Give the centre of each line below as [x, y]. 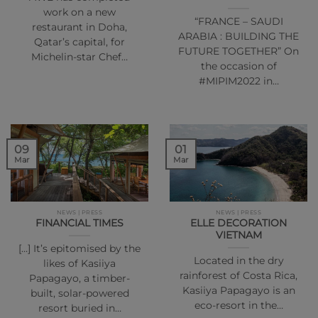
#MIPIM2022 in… [238, 81]
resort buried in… [79, 308]
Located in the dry [238, 261]
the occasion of [238, 66]
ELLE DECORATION [238, 223]
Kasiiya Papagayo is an [238, 291]
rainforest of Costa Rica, [238, 276]
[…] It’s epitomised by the [79, 249]
